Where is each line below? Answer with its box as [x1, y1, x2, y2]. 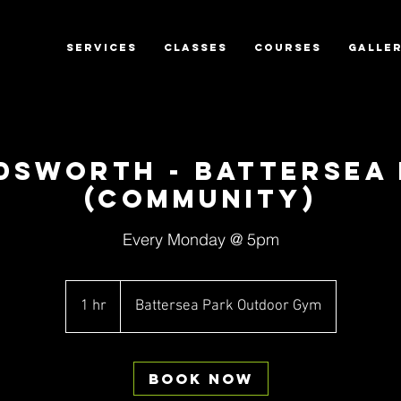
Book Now [148, 370, 253, 388]
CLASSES [164, 41, 227, 54]
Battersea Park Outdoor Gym [134, 297, 321, 315]
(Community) [84, 183, 317, 215]
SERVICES [66, 41, 137, 54]
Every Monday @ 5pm [122, 229, 279, 250]
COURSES [254, 41, 321, 54]
